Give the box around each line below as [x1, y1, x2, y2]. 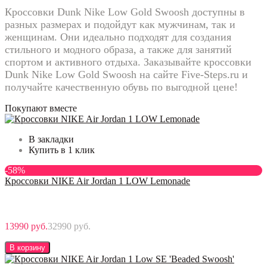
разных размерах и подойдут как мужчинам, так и [5, 18, 235, 30]
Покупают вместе [5, 103, 77, 113]
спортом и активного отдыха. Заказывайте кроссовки [5, 55, 252, 68]
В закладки [29, 133, 74, 144]
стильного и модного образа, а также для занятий [5, 43, 232, 55]
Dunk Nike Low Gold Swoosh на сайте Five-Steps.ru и [5, 68, 248, 80]
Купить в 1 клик [29, 144, 95, 155]
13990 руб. [5, 221, 48, 231]
